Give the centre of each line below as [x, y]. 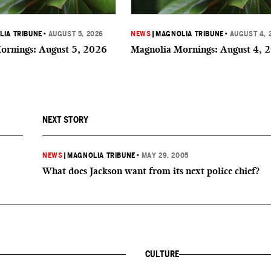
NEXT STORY [65, 120]
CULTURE [162, 254]
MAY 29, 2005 [165, 155]
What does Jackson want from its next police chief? [151, 171]
